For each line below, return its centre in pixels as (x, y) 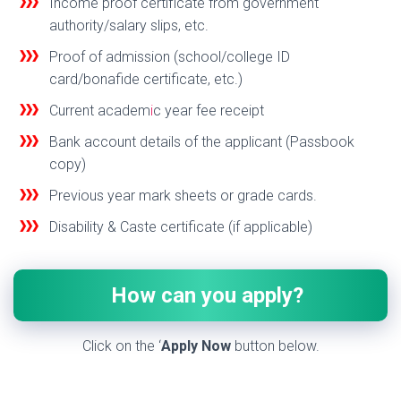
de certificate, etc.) (183, 80)
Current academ (100, 111)
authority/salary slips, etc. (129, 26)
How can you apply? (207, 296)
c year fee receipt (209, 111)
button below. (275, 346)
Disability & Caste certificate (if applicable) (181, 227)
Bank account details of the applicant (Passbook (202, 142)
